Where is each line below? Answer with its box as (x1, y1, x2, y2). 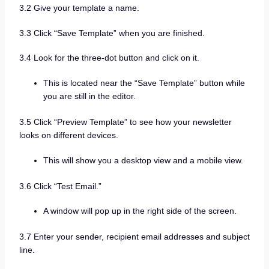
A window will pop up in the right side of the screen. (43, 206, 237, 216)
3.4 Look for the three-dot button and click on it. (19, 53, 199, 63)
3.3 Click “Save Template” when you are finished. (19, 28, 205, 38)
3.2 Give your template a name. (19, 3, 139, 13)
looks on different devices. (19, 130, 118, 140)
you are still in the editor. (43, 91, 136, 101)
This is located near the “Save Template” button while (43, 77, 245, 88)
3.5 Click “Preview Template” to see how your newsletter (19, 116, 232, 127)
